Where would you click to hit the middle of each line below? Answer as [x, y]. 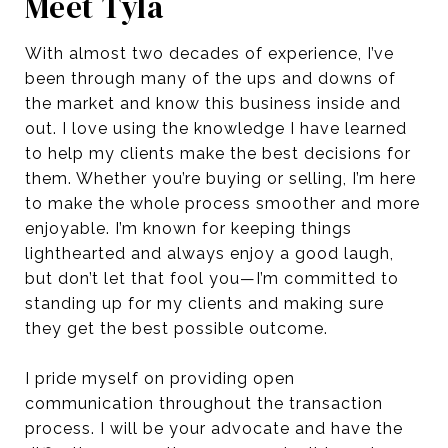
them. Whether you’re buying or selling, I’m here [220, 178]
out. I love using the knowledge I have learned [216, 128]
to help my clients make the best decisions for [218, 153]
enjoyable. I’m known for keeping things [188, 228]
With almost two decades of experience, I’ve [209, 53]
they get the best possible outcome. [176, 328]
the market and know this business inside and [213, 103]
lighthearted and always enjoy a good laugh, [209, 253]
